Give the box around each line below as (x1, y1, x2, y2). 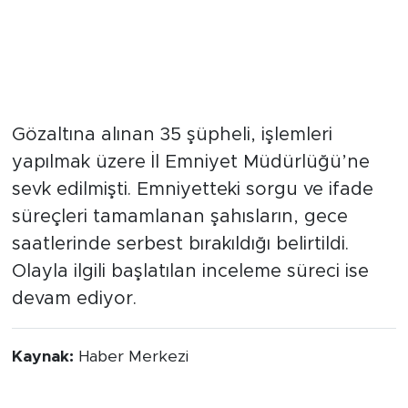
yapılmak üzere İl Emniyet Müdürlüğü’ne (11, 172, 370, 191)
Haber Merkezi (77, 368, 189, 385)
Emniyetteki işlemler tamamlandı (11, 107, 391, 131)
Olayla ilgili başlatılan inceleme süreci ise (11, 281, 369, 301)
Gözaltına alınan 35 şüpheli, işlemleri (11, 145, 332, 164)
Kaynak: (11, 368, 78, 385)
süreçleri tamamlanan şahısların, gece (11, 227, 348, 246)
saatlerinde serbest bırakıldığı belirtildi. (11, 254, 349, 273)
